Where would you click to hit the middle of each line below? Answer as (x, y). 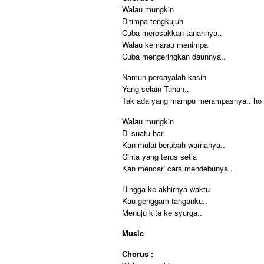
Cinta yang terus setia (159, 156)
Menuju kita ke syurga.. (162, 212)
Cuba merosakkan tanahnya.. (172, 33)
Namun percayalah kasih (164, 77)
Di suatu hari (143, 133)
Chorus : (138, 254)
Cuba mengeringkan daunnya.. (174, 56)
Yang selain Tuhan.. (156, 89)
